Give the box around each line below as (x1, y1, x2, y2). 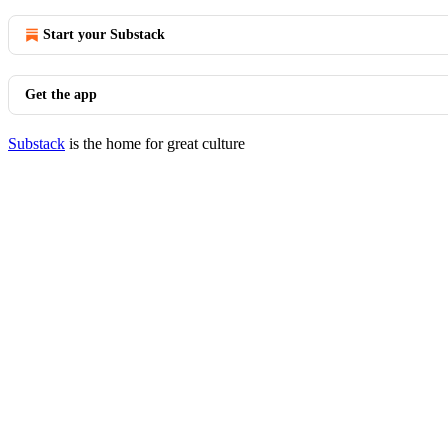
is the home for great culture (65, 135, 245, 152)
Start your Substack (43, 27, 165, 42)
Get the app (25, 87, 97, 102)
